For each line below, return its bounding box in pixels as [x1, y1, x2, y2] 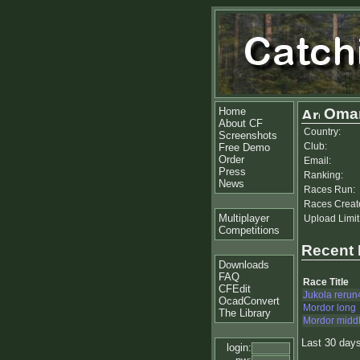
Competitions [219, 224, 280, 236]
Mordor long [303, 302, 356, 314]
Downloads [219, 259, 269, 271]
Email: [304, 155, 331, 166]
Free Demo [219, 141, 270, 153]
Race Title [303, 276, 349, 288]
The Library [219, 307, 271, 319]
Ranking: [304, 170, 343, 181]
